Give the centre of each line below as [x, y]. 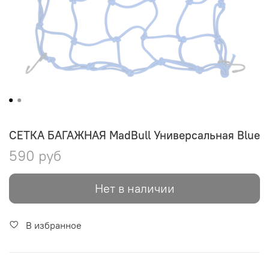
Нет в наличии [134, 188]
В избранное [54, 225]
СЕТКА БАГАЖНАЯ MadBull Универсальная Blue [134, 135]
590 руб [35, 155]
